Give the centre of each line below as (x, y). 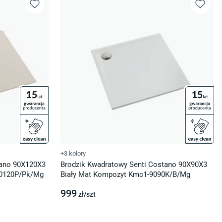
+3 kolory (73, 153)
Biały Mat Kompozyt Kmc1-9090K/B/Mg (125, 174)
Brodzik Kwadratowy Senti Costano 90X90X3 (134, 165)
